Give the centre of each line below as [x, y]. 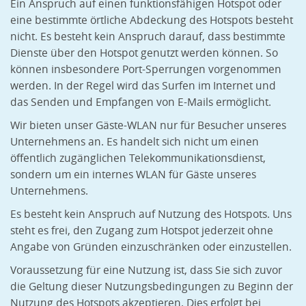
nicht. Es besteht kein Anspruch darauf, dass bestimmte [148, 37]
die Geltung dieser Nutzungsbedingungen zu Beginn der [152, 287]
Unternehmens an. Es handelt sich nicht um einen [135, 142]
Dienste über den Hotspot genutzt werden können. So [144, 53]
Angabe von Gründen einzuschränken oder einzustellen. [151, 247]
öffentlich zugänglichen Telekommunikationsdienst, [138, 158]
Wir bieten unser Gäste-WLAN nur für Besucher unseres [148, 126]
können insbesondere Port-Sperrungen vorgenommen [146, 70]
